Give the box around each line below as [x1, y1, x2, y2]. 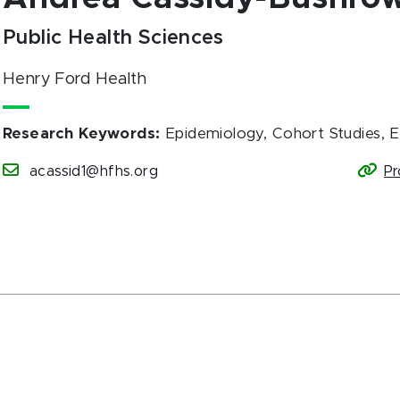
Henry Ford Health [3, 71, 147, 87]
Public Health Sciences [3, 29, 224, 48]
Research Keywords [3, 127, 156, 141]
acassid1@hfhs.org [29, 164, 159, 179]
